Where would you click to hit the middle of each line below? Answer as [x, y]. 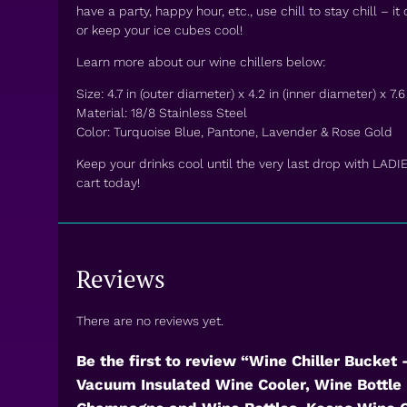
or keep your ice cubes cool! [159, 30]
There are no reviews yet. [150, 321]
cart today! [108, 183]
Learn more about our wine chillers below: [201, 62]
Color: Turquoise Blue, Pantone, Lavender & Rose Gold [234, 132]
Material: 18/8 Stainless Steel [162, 113]
